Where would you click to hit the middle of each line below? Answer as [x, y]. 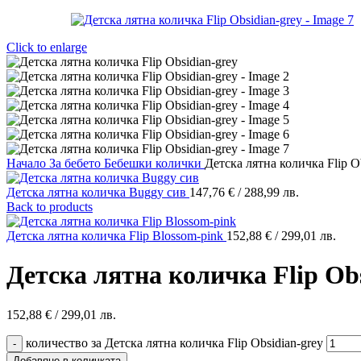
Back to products [50, 207]
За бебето [77, 163]
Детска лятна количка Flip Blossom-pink [116, 236]
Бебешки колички [154, 163]
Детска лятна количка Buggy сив [98, 192]
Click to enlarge [47, 47]
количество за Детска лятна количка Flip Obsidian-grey [174, 342]
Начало [28, 163]
